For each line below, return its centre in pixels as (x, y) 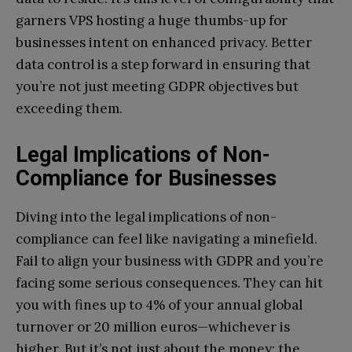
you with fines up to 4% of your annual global (159, 304)
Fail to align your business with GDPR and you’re (170, 260)
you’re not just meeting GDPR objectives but (157, 86)
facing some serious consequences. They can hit (169, 282)
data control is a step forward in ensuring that (163, 64)
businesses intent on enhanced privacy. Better (164, 42)
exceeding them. (69, 108)
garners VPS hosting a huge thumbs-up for (152, 20)
